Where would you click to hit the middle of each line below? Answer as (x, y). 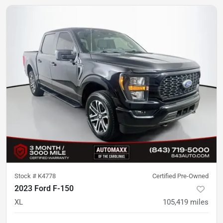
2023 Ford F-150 (44, 189)
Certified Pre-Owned (180, 176)
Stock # (26, 176)
